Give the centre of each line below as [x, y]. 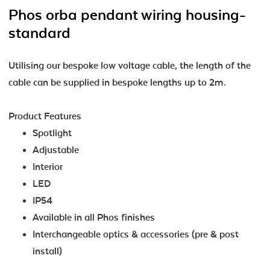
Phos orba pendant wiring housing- [127, 15]
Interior [49, 167]
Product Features [45, 116]
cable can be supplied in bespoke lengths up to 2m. [117, 82]
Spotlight [52, 133]
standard [39, 33]
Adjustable [56, 150]
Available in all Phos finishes [94, 217]
